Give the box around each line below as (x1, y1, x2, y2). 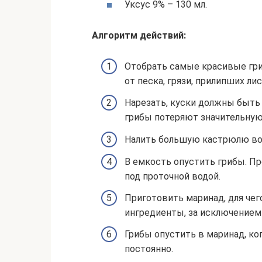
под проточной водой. (125, 170, 220, 182)
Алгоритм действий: (92, 30, 186, 42)
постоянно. (125, 243, 173, 255)
